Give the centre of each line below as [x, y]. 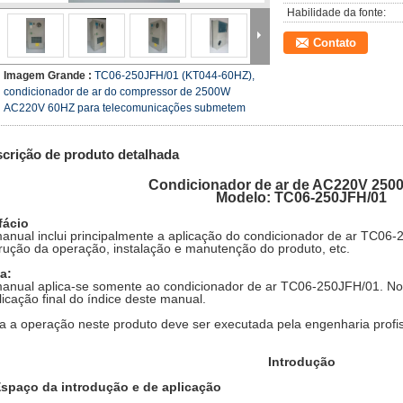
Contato [335, 43]
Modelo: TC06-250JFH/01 [301, 197]
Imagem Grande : [49, 76]
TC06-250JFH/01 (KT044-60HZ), [175, 76]
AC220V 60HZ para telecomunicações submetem [125, 108]
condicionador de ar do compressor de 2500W [117, 92]
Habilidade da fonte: [336, 13]
